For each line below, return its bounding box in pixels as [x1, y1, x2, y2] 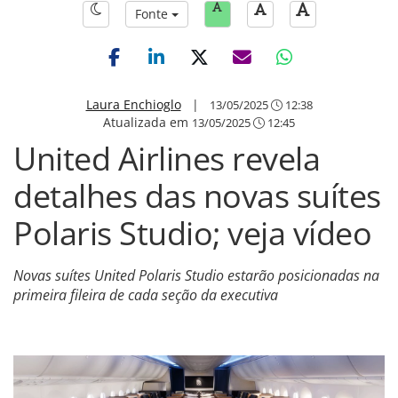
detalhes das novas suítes [13, 174, 381, 218]
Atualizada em [103, 114, 192, 131]
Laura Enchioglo [85, 96, 181, 113]
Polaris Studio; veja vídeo [13, 211, 371, 255]
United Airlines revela [13, 137, 320, 180]
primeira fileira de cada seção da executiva [13, 285, 278, 305]
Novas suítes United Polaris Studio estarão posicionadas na [13, 266, 379, 285]
